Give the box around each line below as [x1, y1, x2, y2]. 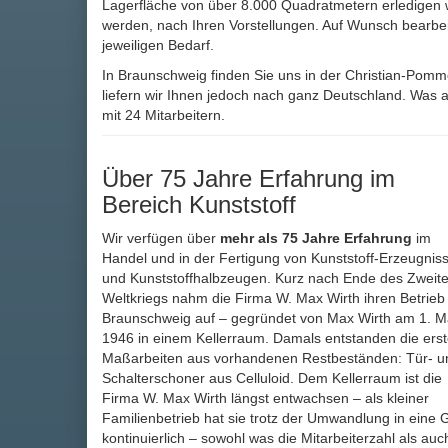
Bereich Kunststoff [102, 191, 296, 219]
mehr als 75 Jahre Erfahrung [220, 230, 412, 247]
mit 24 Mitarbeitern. [102, 107, 225, 124]
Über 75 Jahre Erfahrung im [102, 165, 395, 193]
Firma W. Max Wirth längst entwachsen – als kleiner [102, 390, 429, 407]
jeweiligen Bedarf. [102, 37, 214, 54]
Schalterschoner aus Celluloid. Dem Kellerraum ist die [102, 370, 442, 387]
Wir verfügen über [102, 230, 220, 247]
